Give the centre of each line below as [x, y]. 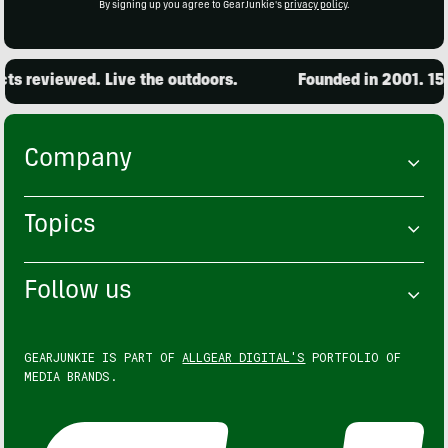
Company [78, 160]
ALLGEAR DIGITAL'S [244, 356]
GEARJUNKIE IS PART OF [103, 356]
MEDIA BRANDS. [71, 375]
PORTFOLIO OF [353, 356]
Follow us [78, 292]
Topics [60, 226]
